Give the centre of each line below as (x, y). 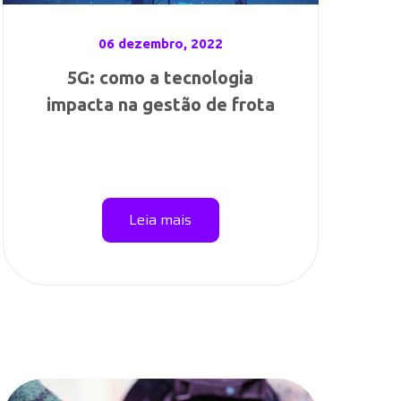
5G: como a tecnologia (161, 77)
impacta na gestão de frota (160, 104)
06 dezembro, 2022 (160, 43)
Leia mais (161, 220)
